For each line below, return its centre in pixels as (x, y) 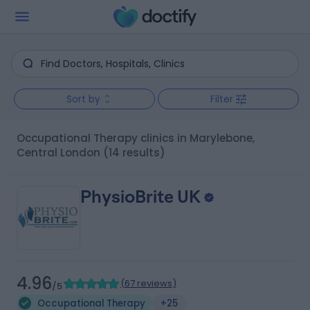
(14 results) (134, 153)
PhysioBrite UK (140, 197)
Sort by (83, 99)
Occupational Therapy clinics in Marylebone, (20, 138)
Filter (222, 99)
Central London (58, 153)
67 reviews (148, 283)
